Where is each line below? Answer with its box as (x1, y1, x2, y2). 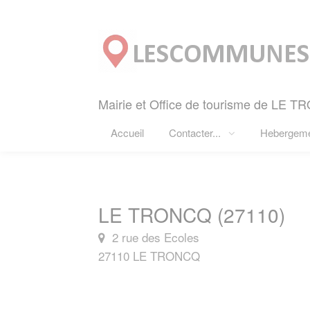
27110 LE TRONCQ (98, 247, 200, 264)
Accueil (111, 125, 144, 140)
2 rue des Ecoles (109, 228, 199, 246)
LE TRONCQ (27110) (98, 201, 285, 228)
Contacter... (169, 125, 224, 140)
